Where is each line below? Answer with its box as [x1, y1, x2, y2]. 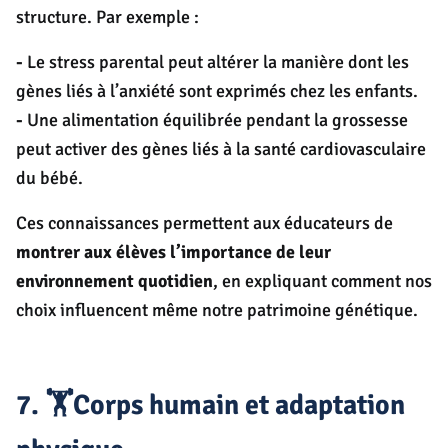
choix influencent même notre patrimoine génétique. [16, 299, 418, 322]
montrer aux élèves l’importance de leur [16, 241, 331, 264]
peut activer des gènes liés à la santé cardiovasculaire [16, 138, 426, 161]
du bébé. [16, 167, 83, 190]
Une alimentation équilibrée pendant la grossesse [23, 109, 408, 132]
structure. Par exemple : [16, 6, 199, 29]
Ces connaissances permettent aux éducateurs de [16, 212, 393, 235]
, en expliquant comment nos [213, 270, 432, 293]
